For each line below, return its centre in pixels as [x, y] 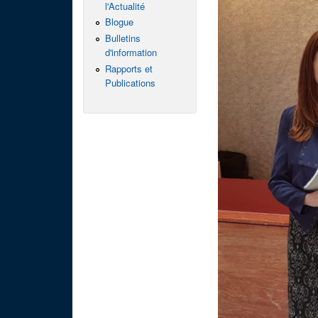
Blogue [119, 22]
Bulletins [122, 38]
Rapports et [128, 68]
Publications [130, 82]
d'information [131, 52]
